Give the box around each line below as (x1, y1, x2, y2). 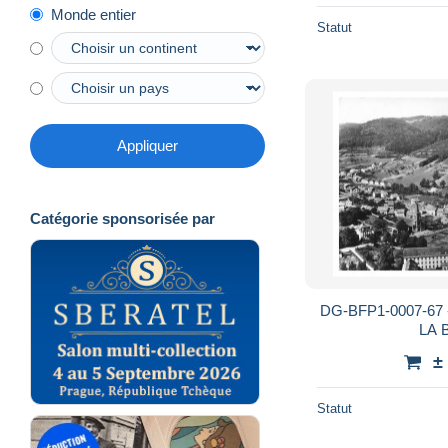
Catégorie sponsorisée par (30, 210, 215, 228)
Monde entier (51, 6, 136, 24)
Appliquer (117, 137, 178, 155)
